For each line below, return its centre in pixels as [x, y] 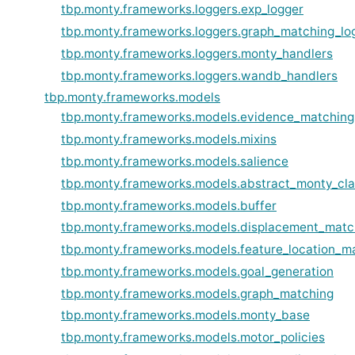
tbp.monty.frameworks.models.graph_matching [197, 293]
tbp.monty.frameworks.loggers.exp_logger [182, 10]
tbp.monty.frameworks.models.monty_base [185, 315]
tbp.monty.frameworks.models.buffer [169, 205]
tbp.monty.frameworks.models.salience [175, 161]
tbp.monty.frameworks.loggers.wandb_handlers [199, 75]
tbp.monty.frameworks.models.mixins [169, 139]
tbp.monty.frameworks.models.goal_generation [197, 271]
